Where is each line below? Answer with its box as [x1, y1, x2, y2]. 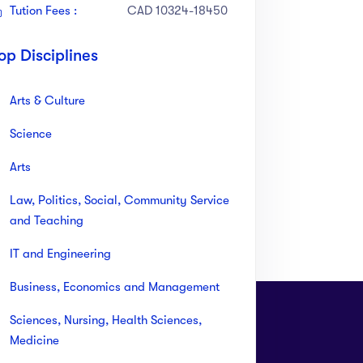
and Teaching [10, 212, 83, 228]
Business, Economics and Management [10, 279, 220, 294]
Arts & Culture [10, 92, 85, 108]
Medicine [10, 332, 59, 348]
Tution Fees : [10, 2, 77, 18]
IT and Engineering [10, 246, 111, 261]
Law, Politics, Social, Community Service [10, 192, 229, 207]
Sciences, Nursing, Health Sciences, [10, 312, 202, 327]
